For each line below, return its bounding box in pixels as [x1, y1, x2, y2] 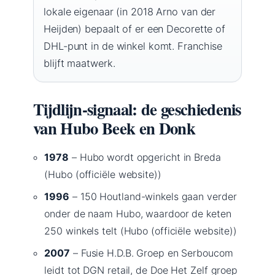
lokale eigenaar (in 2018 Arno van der [44, 5, 216, 18]
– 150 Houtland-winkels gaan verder [69, 190, 237, 203]
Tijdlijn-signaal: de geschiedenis [33, 96, 241, 121]
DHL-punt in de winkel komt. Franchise [44, 39, 223, 52]
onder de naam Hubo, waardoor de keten [44, 207, 231, 220]
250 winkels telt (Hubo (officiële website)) [44, 224, 238, 237]
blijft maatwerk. [44, 56, 115, 69]
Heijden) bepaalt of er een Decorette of [44, 22, 226, 35]
